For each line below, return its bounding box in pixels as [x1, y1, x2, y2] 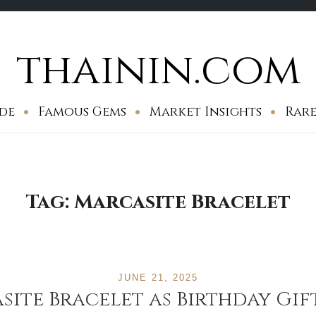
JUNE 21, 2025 [118, 272, 198, 283]
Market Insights [150, 103, 262, 121]
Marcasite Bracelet [73, 189, 291, 215]
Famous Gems [38, 103, 126, 121]
